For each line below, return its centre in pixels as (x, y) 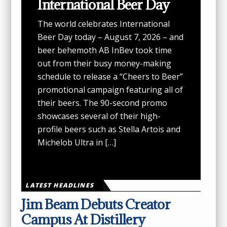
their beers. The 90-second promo (103, 103)
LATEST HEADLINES (60, 185)
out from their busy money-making (105, 63)
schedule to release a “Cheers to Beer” (110, 76)
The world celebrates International (104, 24)
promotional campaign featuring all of (110, 89)
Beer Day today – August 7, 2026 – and (111, 37)
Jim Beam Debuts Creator (96, 204)
